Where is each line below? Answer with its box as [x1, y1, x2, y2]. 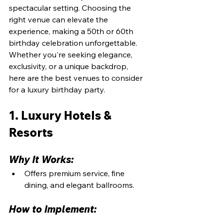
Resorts [9, 125, 53, 140]
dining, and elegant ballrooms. [24, 180, 134, 190]
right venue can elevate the [9, 14, 110, 24]
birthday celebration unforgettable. [9, 37, 139, 48]
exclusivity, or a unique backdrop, [9, 61, 130, 71]
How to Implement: [9, 202, 97, 215]
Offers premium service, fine [24, 168, 127, 178]
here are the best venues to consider [9, 73, 145, 83]
